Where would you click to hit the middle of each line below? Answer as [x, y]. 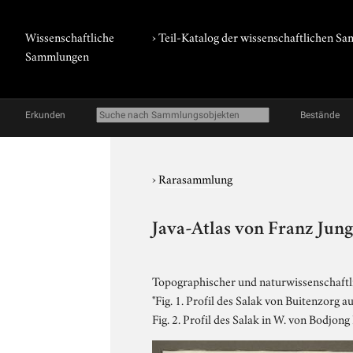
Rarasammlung [196, 178]
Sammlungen [57, 55]
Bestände [320, 115]
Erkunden [45, 115]
